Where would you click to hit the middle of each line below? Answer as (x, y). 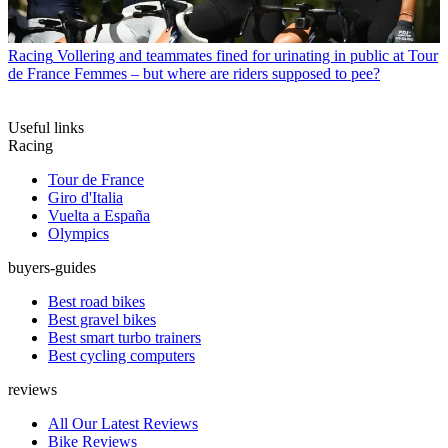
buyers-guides (52, 267)
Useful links (46, 127)
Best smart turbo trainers (124, 337)
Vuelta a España (99, 215)
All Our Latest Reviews (123, 423)
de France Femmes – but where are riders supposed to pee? (194, 73)
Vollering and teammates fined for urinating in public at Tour (247, 55)
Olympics (78, 233)
